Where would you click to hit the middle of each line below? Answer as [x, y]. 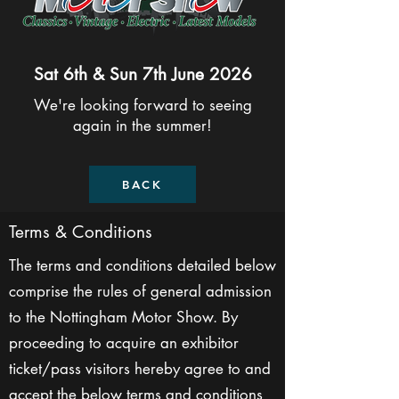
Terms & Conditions [81, 232]
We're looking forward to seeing [142, 105]
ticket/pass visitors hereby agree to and [140, 369]
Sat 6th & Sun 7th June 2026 [142, 74]
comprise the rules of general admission [140, 291]
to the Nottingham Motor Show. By [123, 317]
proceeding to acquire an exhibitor [124, 343]
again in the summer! [142, 126]
